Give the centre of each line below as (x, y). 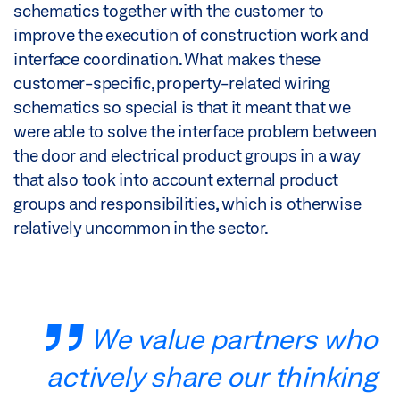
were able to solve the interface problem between (195, 132)
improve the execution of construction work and (191, 35)
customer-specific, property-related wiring (172, 83)
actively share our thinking (212, 376)
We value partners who (233, 339)
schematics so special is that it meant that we (182, 108)
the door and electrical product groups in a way (187, 156)
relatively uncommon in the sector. (141, 228)
